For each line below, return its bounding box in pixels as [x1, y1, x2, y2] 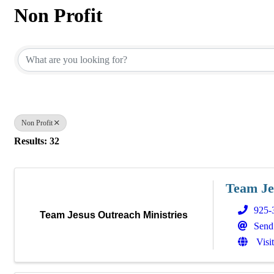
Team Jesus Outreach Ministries [40, 209, 188, 220]
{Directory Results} [13, 26, 174, 48]
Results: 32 [14, 135, 59, 146]
